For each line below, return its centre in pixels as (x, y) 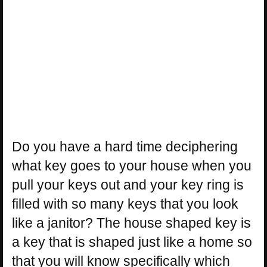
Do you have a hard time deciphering (125, 147)
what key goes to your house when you (132, 166)
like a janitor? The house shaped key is (131, 223)
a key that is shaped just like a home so (132, 242)
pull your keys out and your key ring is (128, 185)
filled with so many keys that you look (125, 204)
